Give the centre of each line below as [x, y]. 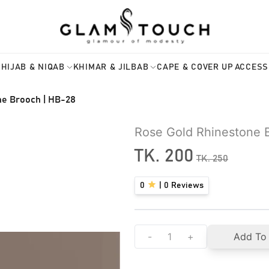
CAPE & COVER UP [195, 67]
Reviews [186, 185]
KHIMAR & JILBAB [111, 67]
